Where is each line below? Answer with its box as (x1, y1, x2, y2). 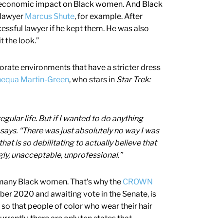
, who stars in (69, 75, 116, 85)
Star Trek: (116, 75, 150, 85)
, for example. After (74, 12, 143, 21)
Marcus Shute (25, 12, 74, 21)
